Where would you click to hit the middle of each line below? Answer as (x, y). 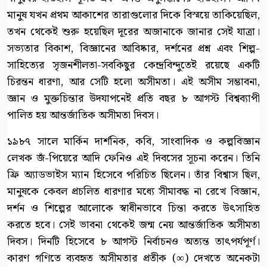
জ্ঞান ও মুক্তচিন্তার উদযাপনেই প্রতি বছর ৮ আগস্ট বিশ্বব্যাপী (133, 99)
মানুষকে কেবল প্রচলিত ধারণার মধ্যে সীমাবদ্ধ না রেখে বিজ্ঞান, (133, 192)
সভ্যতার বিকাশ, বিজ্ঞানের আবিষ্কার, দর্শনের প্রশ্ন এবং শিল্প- (133, 49)
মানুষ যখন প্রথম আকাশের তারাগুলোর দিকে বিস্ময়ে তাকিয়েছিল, (133, 15)
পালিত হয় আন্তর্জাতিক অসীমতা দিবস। (83, 116)
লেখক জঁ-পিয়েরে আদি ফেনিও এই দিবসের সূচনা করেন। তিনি (133, 159)
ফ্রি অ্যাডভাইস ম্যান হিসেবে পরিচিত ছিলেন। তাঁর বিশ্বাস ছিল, (133, 175)
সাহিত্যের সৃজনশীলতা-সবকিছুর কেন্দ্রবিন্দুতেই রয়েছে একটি (133, 66)
